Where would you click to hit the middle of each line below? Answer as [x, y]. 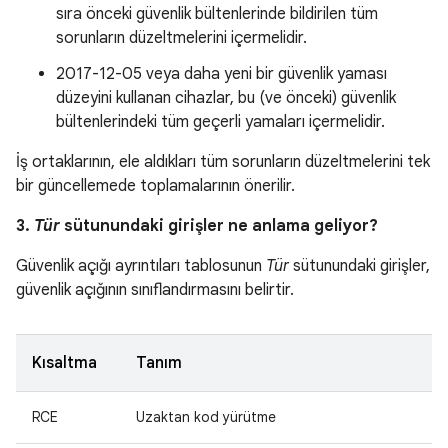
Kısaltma [64, 363]
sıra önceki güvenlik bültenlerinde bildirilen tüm [217, 14]
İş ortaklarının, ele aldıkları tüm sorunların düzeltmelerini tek [223, 162]
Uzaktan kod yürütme [206, 417]
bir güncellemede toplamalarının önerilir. [155, 186]
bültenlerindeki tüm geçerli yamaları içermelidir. [220, 122]
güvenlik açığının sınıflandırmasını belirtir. [155, 290]
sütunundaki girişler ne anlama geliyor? [219, 226]
